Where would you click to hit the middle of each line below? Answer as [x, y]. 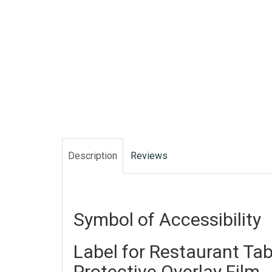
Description [93, 156]
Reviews [149, 156]
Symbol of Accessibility [169, 220]
